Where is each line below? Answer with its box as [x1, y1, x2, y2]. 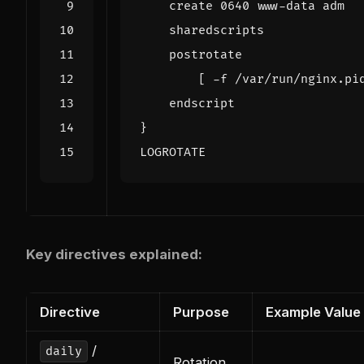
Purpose [173, 304, 229, 321]
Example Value [266, 304, 361, 321]
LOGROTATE [140, 145, 206, 161]
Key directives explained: [26, 246, 202, 263]
